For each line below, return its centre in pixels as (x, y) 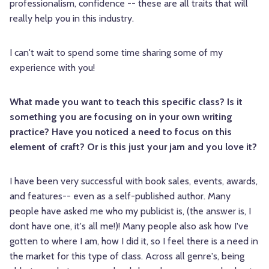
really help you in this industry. (72, 19)
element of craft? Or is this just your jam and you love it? (133, 147)
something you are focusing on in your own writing (121, 117)
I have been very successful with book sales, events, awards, (134, 181)
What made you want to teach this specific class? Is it (126, 102)
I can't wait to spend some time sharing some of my (116, 53)
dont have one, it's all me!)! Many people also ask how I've (129, 226)
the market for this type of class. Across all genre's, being (127, 256)
